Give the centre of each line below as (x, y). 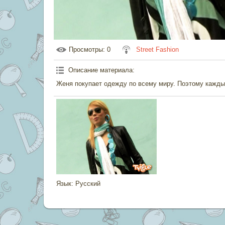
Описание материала (100, 70)
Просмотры (86, 49)
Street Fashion (157, 49)
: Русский (86, 184)
